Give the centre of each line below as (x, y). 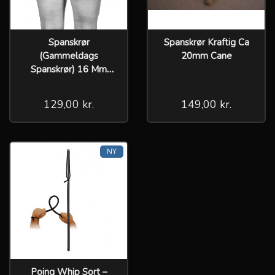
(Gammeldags (69, 56)
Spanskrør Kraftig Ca (206, 42)
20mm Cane (206, 56)
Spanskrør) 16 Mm (69, 69)
